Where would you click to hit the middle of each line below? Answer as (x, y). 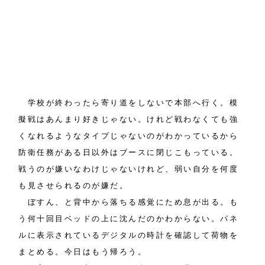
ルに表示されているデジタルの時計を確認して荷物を (129, 235)
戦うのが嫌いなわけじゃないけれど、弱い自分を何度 (129, 169)
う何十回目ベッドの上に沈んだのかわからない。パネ (129, 219)
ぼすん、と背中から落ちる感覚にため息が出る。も (129, 202)
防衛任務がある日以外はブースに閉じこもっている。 (129, 153)
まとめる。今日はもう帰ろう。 (83, 252)
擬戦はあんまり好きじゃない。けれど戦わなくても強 (129, 119)
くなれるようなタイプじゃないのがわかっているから (129, 136)
